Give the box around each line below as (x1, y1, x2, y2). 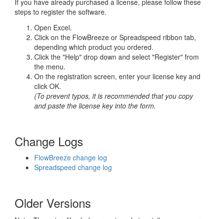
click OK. (34, 81, 61, 91)
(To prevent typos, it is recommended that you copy (34, 91, 193, 101)
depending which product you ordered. (34, 42, 153, 52)
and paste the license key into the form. (34, 101, 156, 111)
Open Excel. (34, 22, 72, 33)
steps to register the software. (15, 7, 107, 17)
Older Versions (15, 194, 91, 212)
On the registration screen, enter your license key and (34, 71, 200, 82)
